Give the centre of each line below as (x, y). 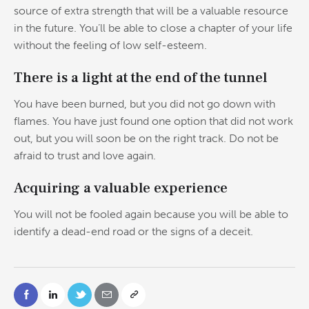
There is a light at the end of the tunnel (140, 78)
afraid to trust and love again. (85, 156)
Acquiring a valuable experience (121, 188)
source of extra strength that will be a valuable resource (151, 11)
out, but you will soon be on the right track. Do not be (146, 139)
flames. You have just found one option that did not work (153, 121)
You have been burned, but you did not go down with (144, 104)
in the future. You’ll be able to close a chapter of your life (153, 28)
